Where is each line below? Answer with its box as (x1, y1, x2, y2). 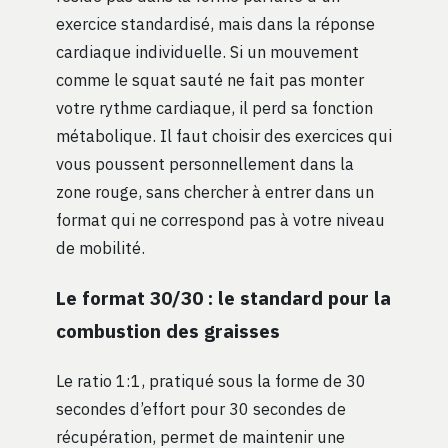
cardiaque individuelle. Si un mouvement (56, 41, 359, 63)
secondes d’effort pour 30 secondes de (56, 398, 346, 420)
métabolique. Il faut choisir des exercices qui (56, 125, 392, 147)
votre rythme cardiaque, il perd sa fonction (56, 97, 373, 119)
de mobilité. (56, 237, 145, 259)
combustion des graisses (56, 318, 280, 344)
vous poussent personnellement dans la (56, 153, 354, 175)
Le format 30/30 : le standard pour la (56, 285, 391, 311)
